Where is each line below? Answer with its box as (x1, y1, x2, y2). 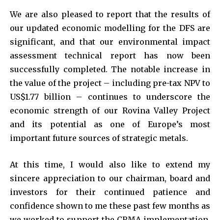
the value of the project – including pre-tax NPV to (10, 78, 210, 88)
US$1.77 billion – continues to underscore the (10, 91, 210, 102)
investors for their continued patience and (10, 187, 210, 197)
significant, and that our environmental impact (10, 36, 210, 47)
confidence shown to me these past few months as (10, 200, 210, 211)
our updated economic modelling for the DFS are (10, 23, 210, 33)
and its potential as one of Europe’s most (10, 119, 210, 129)
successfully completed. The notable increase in (10, 64, 210, 74)
